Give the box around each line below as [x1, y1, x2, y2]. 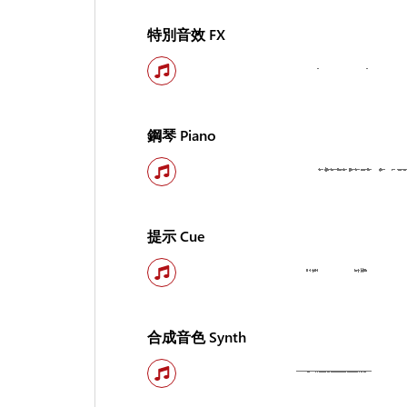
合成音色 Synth [146, 327, 246, 346]
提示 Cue [146, 226, 205, 245]
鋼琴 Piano [146, 125, 216, 144]
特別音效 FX [146, 25, 225, 44]
